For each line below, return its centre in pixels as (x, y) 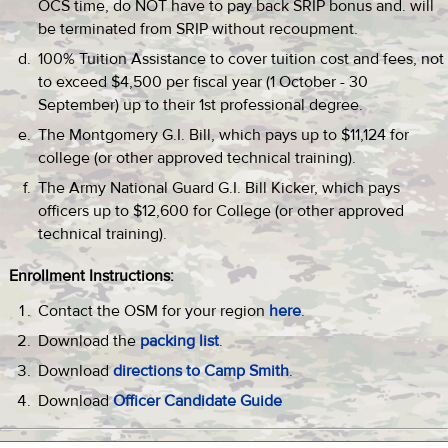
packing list (179, 341)
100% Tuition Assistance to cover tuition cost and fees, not (241, 59)
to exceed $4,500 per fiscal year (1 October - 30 (203, 82)
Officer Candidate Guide (195, 401)
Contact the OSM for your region (153, 311)
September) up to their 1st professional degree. (200, 105)
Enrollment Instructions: (91, 276)
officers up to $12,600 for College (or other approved (221, 211)
